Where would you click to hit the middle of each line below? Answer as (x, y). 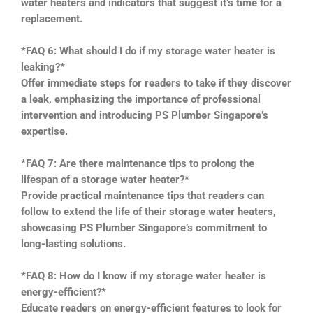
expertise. (44, 131)
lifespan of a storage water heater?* (105, 179)
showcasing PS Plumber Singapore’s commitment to (144, 227)
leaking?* (43, 67)
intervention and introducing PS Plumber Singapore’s (145, 115)
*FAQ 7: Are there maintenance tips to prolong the (138, 163)
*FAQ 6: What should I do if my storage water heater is (148, 51)
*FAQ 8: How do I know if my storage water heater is (144, 276)
